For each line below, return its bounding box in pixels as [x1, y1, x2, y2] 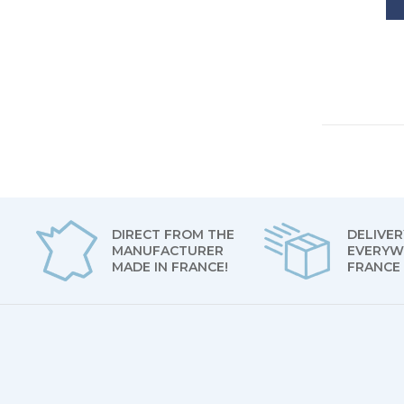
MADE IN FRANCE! [112, 259, 229, 275]
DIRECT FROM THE [112, 226, 235, 243]
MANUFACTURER [112, 243, 225, 259]
